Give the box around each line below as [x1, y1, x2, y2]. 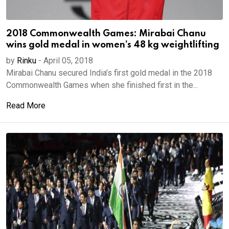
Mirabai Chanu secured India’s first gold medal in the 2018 [6, 68, 212, 78]
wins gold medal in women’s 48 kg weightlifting [6, 40, 219, 50]
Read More [6, 101, 45, 110]
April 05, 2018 [43, 56, 93, 65]
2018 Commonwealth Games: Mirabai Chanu [6, 29, 206, 38]
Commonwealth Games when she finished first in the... [6, 80, 198, 90]
